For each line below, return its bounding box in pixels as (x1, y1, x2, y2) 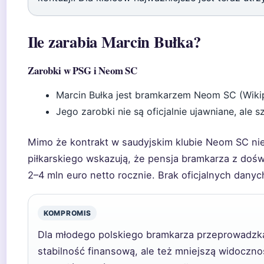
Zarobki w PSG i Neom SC (28, 63, 138, 78)
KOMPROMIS (44, 209, 91, 217)
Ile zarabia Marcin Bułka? (28, 30, 201, 53)
